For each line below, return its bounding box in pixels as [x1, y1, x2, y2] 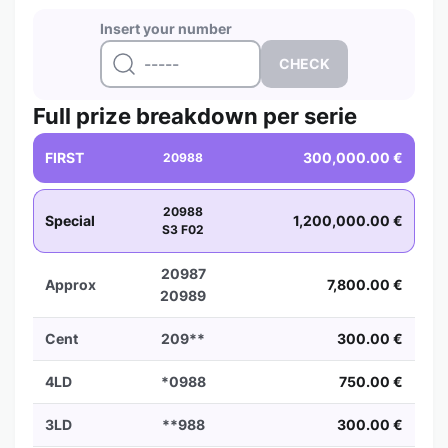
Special [45, 212, 95, 229]
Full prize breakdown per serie [33, 103, 357, 129]
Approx [45, 276, 96, 293]
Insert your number [100, 20, 232, 37]
